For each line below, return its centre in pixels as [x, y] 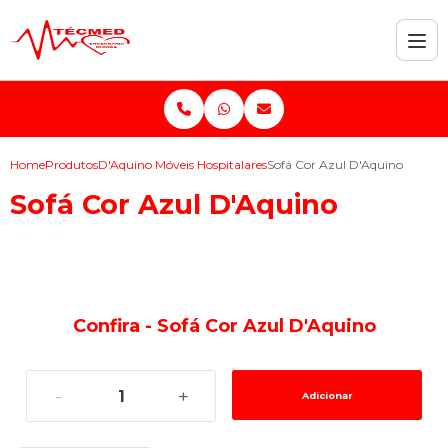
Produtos [71, 164]
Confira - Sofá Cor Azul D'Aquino [224, 326]
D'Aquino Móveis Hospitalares [182, 164]
